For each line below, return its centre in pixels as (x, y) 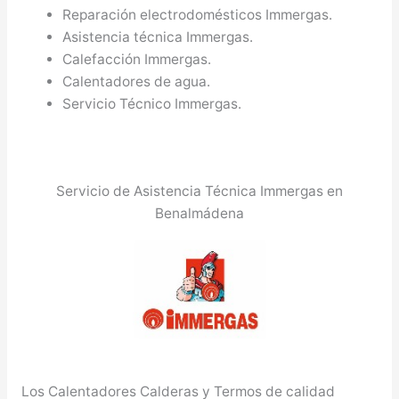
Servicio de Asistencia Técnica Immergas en (199, 191)
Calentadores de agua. (137, 81)
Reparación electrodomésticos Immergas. (198, 14)
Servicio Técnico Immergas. (152, 103)
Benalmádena (199, 213)
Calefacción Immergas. (137, 59)
